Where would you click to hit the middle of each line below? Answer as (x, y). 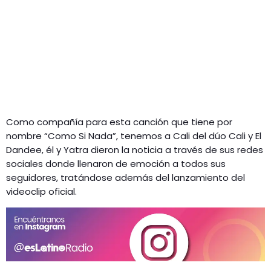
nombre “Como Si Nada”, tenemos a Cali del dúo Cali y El (134, 135)
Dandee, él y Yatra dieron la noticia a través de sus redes (135, 149)
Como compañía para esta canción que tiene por (119, 122)
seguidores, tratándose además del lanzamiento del (126, 177)
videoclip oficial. (41, 191)
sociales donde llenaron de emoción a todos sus (116, 163)
